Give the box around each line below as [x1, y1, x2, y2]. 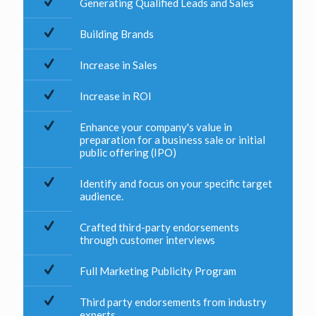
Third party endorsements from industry [80, 295, 267, 308]
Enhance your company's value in [80, 120, 232, 133]
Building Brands [80, 27, 154, 40]
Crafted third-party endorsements [80, 220, 239, 233]
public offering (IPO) [80, 145, 176, 159]
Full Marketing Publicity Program [80, 264, 236, 277]
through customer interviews [80, 233, 215, 246]
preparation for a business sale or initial [80, 133, 265, 146]
